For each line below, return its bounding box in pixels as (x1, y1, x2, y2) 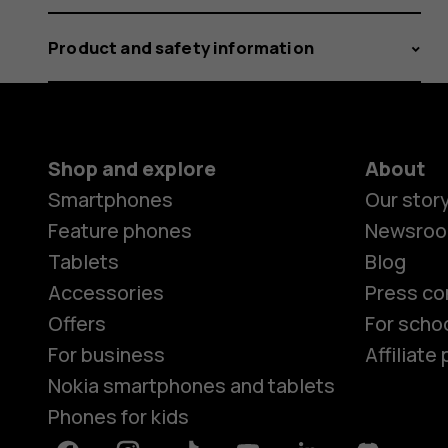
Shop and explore (48, 154, 216, 182)
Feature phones (48, 216, 192, 244)
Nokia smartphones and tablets (48, 371, 335, 399)
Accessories (48, 278, 164, 306)
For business (48, 340, 165, 368)
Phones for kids (48, 402, 189, 430)
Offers (48, 309, 106, 337)
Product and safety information (48, 35, 314, 59)
